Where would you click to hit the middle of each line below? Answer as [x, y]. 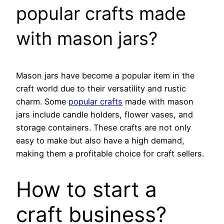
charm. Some [42, 101]
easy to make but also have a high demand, [100, 140]
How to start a [86, 189]
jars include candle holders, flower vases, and [104, 114]
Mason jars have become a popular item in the [105, 75]
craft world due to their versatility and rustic [101, 88]
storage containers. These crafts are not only [103, 127]
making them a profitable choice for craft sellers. [110, 153]
